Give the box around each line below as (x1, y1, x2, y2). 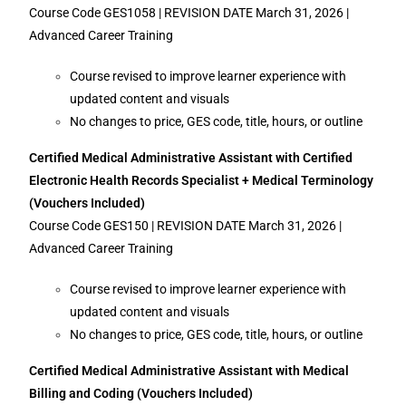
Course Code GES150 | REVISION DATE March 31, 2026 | (29, 218, 343, 233)
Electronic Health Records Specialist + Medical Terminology (29, 173, 374, 188)
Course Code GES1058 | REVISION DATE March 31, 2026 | (29, 5, 350, 20)
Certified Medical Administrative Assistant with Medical (29, 363, 350, 378)
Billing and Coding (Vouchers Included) (29, 386, 254, 401)
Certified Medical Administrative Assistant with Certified (29, 150, 353, 165)
